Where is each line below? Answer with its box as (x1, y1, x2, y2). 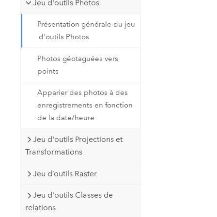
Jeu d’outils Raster (32, 169, 97, 178)
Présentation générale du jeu (37, 20, 136, 29)
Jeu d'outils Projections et (32, 135, 123, 144)
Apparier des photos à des (37, 88, 128, 97)
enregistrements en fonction (37, 101, 133, 110)
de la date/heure (37, 113, 95, 123)
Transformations (25, 147, 82, 157)
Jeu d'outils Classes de (32, 190, 113, 200)
